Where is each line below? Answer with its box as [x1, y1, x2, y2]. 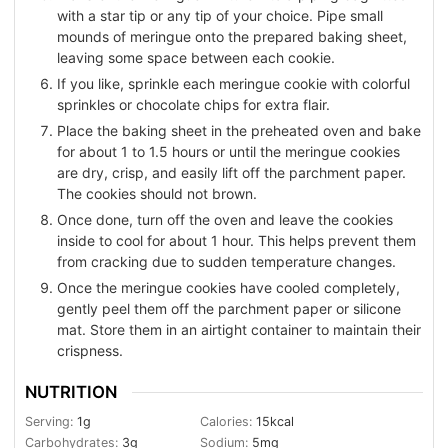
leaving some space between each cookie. [57, 49, 335, 67]
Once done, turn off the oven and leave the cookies [57, 211, 393, 229]
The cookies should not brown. [57, 185, 257, 203]
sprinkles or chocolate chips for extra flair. [57, 96, 330, 114]
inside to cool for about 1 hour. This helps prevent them [57, 232, 416, 250]
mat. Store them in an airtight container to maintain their [57, 321, 421, 339]
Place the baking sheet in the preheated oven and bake [57, 122, 421, 140]
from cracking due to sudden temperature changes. [57, 253, 396, 271]
